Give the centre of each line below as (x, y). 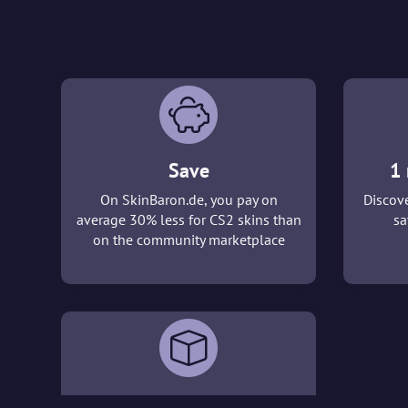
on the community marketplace (189, 240)
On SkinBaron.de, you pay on (189, 200)
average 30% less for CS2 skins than (189, 220)
